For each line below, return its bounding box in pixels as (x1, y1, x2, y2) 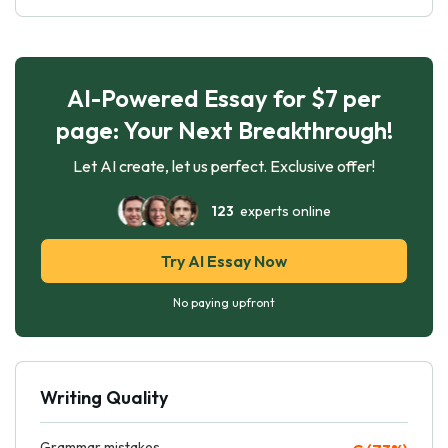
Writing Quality (40, 385, 168, 409)
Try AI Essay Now (161, 250, 287, 271)
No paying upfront (173, 294, 275, 310)
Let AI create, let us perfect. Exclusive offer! (73, 155, 375, 176)
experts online (234, 201, 331, 220)
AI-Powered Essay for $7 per (67, 82, 381, 113)
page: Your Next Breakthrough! (55, 114, 393, 145)
